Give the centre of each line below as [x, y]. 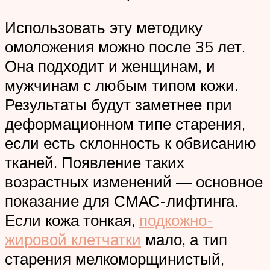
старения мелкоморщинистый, [115, 258]
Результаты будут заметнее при [118, 104]
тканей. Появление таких [95, 162]
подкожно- [176, 220]
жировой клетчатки [73, 239]
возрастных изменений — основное [134, 181]
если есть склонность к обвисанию [130, 143]
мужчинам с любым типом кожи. [121, 85]
